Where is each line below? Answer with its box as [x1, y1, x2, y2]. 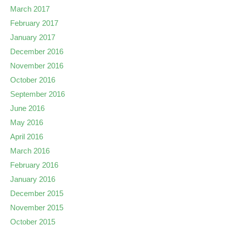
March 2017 [10, 5, 50, 13]
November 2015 [10, 203, 63, 212]
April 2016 [10, 132, 43, 141]
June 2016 [10, 104, 45, 112]
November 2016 [10, 61, 63, 70]
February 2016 [10, 161, 58, 169]
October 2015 [10, 217, 55, 226]
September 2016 [10, 90, 65, 98]
